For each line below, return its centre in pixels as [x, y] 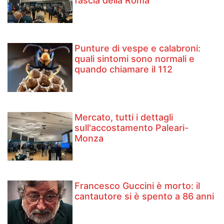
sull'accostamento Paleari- [132, 127]
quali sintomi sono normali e [135, 59]
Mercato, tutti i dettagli [124, 117]
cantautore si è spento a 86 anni [144, 196]
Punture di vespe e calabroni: [138, 48]
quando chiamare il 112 [124, 69]
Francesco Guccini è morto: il [137, 186]
